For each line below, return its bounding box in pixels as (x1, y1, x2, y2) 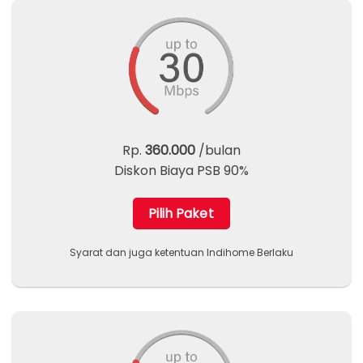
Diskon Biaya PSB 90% (114, 160, 249, 180)
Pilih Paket (148, 204, 215, 222)
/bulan (195, 140, 241, 160)
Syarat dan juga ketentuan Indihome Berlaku (70, 246, 293, 260)
